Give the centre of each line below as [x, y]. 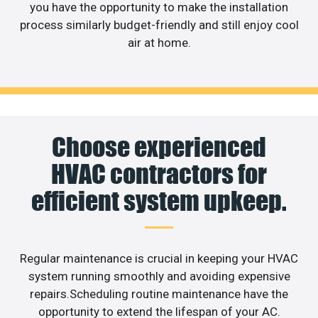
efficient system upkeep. [159, 201]
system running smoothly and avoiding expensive [159, 276]
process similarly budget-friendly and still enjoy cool [159, 24]
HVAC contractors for [159, 174]
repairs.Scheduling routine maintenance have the [159, 294]
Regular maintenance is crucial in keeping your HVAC [159, 259]
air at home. [159, 42]
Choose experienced [159, 147]
